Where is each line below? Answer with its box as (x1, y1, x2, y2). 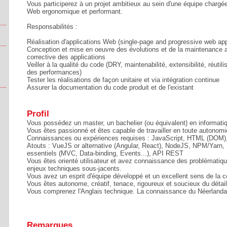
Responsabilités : (27, 23, 78, 30)
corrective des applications (27, 53, 105, 61)
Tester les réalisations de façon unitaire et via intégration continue (27, 76, 219, 84)
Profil (27, 109, 49, 119)
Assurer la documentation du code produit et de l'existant (27, 84, 194, 91)
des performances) (27, 68, 82, 76)
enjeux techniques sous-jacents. (27, 165, 122, 172)
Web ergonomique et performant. (27, 8, 123, 15)
